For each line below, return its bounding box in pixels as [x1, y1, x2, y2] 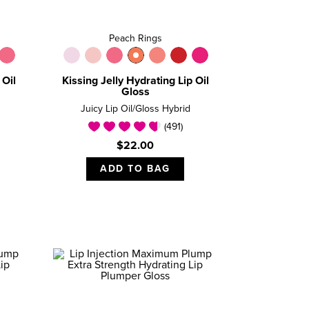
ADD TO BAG [100, 164, 170, 175]
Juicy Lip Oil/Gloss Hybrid [80, 104, 190, 114]
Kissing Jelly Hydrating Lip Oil [61, 75, 209, 87]
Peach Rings [108, 34, 162, 44]
